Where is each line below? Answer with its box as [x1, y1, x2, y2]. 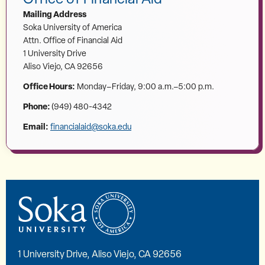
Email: [23, 120, 49, 132]
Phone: [23, 100, 51, 112]
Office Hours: [23, 80, 75, 92]
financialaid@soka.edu [50, 121, 131, 132]
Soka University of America [23, 21, 122, 33]
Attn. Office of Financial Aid [23, 34, 122, 46]
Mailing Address [23, 8, 86, 20]
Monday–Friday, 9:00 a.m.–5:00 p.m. [75, 80, 214, 92]
